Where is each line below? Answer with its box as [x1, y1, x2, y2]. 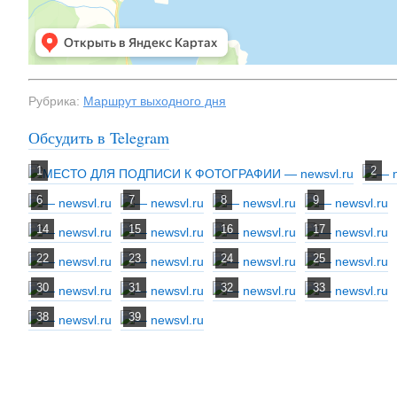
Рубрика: [28, 94, 83, 109]
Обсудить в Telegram [28, 127, 169, 149]
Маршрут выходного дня [83, 94, 226, 109]
